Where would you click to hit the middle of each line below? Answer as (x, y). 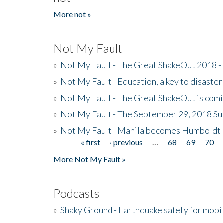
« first (91, 142)
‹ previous (126, 142)
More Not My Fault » (90, 159)
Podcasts (76, 193)
